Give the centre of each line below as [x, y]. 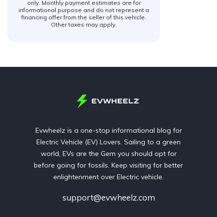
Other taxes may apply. [84, 24]
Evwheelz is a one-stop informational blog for [108, 130]
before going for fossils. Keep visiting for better [108, 165]
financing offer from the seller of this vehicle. [84, 17]
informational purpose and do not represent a [84, 10]
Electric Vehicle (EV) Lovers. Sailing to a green [108, 142]
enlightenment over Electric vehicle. [108, 177]
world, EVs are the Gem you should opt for [108, 154]
